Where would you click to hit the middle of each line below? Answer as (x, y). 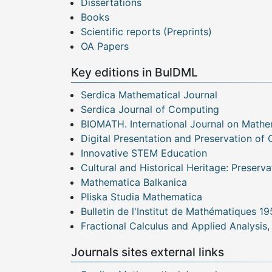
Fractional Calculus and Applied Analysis (174, 226)
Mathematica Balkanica (134, 182)
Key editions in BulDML (134, 73)
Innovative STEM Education (144, 153)
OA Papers (105, 46)
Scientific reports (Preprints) (146, 32)
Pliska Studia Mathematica (141, 197)
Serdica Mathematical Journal (149, 95)
